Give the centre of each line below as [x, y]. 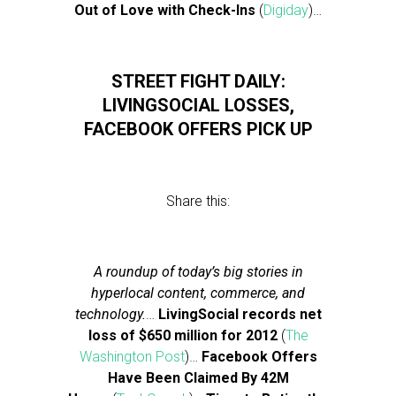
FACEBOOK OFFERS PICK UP [198, 129]
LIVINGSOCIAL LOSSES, [198, 105]
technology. [110, 314]
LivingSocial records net [240, 314]
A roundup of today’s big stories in [198, 272]
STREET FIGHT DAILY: [198, 81]
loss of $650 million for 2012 [183, 335]
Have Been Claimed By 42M [198, 378]
